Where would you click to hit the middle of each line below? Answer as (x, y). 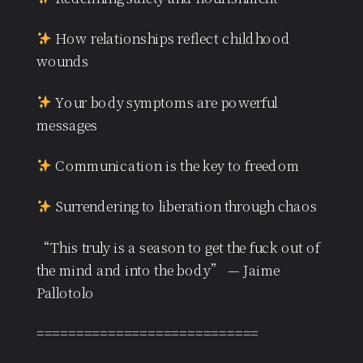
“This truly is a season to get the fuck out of (178, 246)
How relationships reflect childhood (171, 38)
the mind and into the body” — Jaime (158, 269)
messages (67, 124)
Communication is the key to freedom (175, 165)
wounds (62, 60)
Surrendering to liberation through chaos (184, 205)
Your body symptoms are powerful (164, 101)
